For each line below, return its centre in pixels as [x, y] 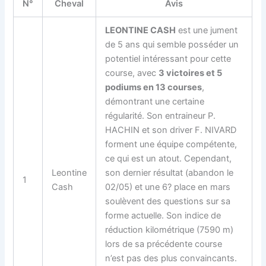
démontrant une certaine [155, 101]
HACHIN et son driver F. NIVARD [171, 130]
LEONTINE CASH [141, 30]
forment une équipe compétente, [171, 144]
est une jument [207, 30]
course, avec [132, 73]
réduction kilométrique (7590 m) [170, 229]
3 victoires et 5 [191, 73]
